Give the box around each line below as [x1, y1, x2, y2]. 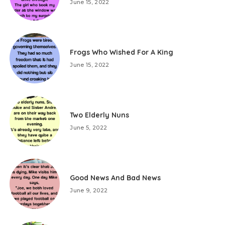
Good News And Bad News [70, 173, 161, 182]
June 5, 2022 [70, 124, 107, 131]
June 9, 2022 [70, 187, 108, 194]
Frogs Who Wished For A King [70, 48, 174, 57]
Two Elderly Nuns [70, 110, 130, 120]
